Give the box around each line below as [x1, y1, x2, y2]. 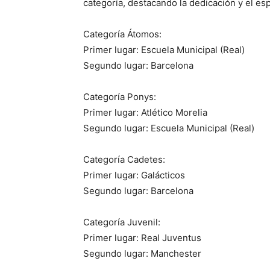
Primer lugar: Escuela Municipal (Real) [83, 43, 245, 55]
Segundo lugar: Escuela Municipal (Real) [83, 122, 254, 134]
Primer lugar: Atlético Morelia [83, 106, 207, 118]
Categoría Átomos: [83, 28, 162, 40]
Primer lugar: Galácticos [83, 169, 185, 181]
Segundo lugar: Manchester [83, 247, 201, 259]
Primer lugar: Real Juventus [83, 231, 201, 243]
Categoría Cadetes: [83, 153, 165, 165]
